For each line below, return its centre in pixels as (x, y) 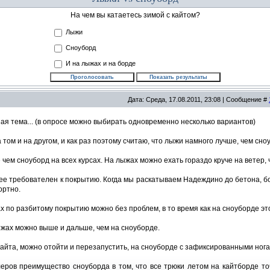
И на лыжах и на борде (100, 64)
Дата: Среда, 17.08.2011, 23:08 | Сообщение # (198, 99)
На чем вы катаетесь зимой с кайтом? (135, 15)
